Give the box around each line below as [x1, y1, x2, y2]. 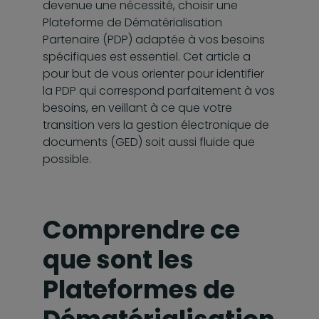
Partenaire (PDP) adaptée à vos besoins [43, 31, 265, 48]
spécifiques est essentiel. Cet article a [43, 48, 251, 65]
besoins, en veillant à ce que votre [43, 99, 232, 116]
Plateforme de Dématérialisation [43, 14, 222, 31]
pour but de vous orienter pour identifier [43, 65, 264, 82]
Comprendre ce [43, 211, 240, 247]
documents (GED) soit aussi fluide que [43, 133, 255, 150]
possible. [43, 150, 91, 167]
